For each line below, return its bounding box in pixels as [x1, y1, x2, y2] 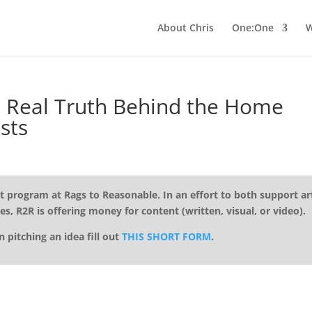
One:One [232, 21, 274, 34]
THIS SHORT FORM [121, 230, 211, 244]
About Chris [157, 21, 214, 34]
